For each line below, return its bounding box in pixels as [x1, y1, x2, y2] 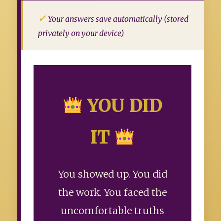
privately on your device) [38, 29, 124, 38]
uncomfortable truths [61, 205, 164, 217]
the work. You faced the [58, 186, 167, 199]
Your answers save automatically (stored [48, 14, 188, 24]
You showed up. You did [58, 168, 167, 181]
